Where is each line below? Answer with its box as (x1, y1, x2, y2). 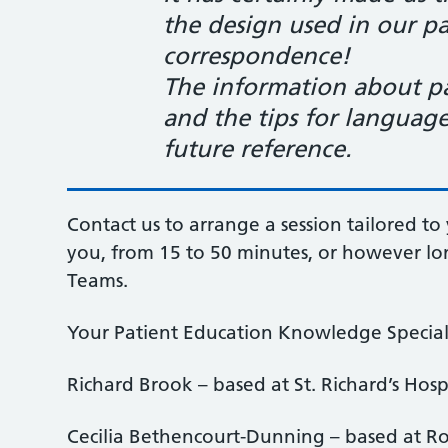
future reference (163, 134, 346, 163)
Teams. (67, 269, 129, 292)
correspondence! (163, 41, 358, 70)
